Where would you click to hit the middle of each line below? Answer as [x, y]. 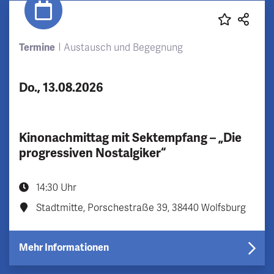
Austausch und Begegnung [123, 47]
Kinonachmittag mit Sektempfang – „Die [130, 138]
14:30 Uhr [55, 187]
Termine [37, 47]
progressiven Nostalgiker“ [92, 153]
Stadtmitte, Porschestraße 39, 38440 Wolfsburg [140, 208]
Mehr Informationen [64, 247]
